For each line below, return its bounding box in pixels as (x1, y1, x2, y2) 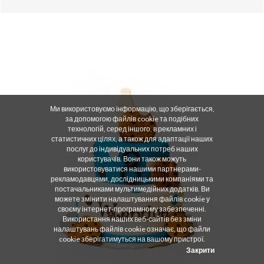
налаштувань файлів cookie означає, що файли (54, 225, 210, 233)
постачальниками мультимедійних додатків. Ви (54, 184, 210, 193)
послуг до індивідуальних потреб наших (66, 144, 198, 153)
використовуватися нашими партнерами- (63, 164, 201, 173)
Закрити (186, 246, 214, 255)
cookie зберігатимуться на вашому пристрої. (59, 235, 205, 243)
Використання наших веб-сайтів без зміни (62, 214, 202, 223)
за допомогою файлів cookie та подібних (65, 114, 199, 123)
